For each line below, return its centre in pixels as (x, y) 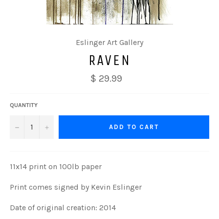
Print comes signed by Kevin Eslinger (76, 187)
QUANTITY (24, 105)
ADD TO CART (134, 127)
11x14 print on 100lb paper (56, 166)
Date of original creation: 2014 (63, 207)
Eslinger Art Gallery (109, 42)
